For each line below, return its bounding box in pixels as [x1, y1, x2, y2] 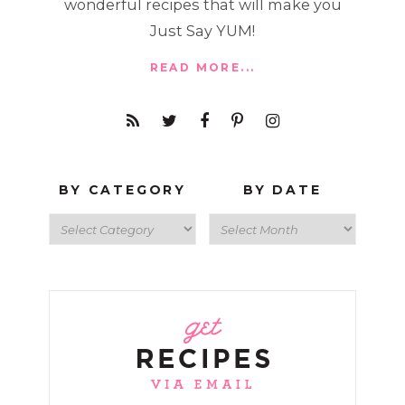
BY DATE [243, 182, 322, 199]
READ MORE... [149, 61, 256, 75]
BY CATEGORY [59, 182, 186, 199]
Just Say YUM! [150, 22, 255, 41]
